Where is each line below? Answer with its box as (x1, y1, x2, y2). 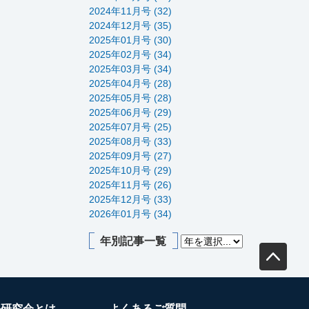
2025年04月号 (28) (88, 77, 172, 89)
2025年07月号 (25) (88, 121, 172, 132)
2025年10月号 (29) (88, 164, 172, 176)
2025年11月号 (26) (88, 179, 172, 190)
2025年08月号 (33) (88, 135, 172, 147)
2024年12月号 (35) (88, 19, 172, 31)
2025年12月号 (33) (88, 193, 172, 205)
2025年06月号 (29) (88, 106, 172, 118)
